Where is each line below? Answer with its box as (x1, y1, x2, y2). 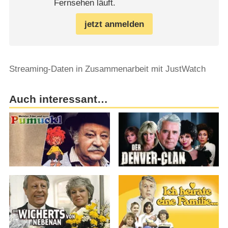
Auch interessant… (9, 93, 108, 106)
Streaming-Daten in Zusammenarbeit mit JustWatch (9, 64, 206, 74)
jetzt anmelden (84, 19, 144, 29)
